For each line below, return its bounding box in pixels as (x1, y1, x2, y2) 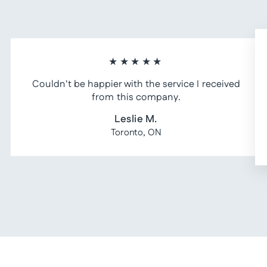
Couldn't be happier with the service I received (32, 77, 240, 91)
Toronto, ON (110, 126, 162, 139)
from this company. (91, 90, 181, 104)
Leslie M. (114, 111, 158, 127)
